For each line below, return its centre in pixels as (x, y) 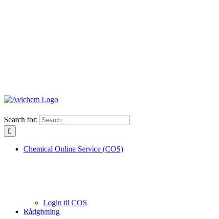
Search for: (21, 120)
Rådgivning (42, 211)
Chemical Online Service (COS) (73, 149)
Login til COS (65, 203)
